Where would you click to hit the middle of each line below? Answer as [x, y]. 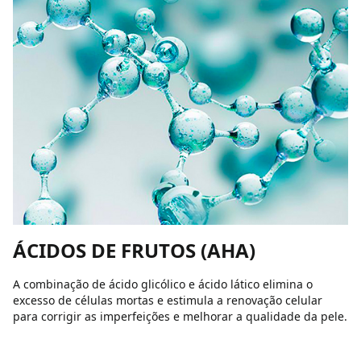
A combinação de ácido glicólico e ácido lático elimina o [163, 284]
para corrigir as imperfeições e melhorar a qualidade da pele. [180, 316]
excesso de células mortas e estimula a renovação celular [168, 300]
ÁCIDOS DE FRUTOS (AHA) [134, 250]
